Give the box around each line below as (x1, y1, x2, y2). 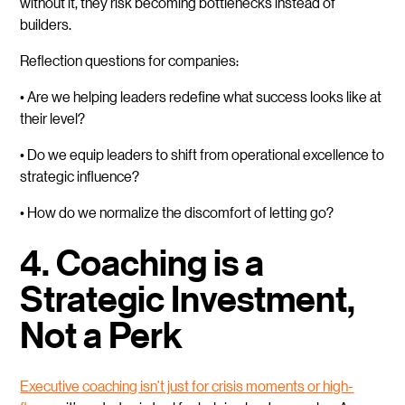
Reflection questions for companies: (20, 51, 240, 71)
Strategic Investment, (20, 277, 356, 323)
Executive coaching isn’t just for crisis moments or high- (20, 376, 354, 396)
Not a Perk (20, 313, 184, 359)
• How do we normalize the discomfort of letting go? (20, 202, 334, 222)
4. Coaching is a (20, 240, 265, 287)
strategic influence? (20, 166, 140, 186)
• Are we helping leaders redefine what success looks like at (20, 87, 382, 107)
